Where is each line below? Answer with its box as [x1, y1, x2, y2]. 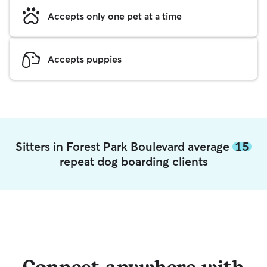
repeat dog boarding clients [59, 154, 208, 169]
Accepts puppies [48, 52, 122, 65]
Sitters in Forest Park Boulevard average [15, 139, 232, 154]
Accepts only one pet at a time [48, 10, 182, 22]
